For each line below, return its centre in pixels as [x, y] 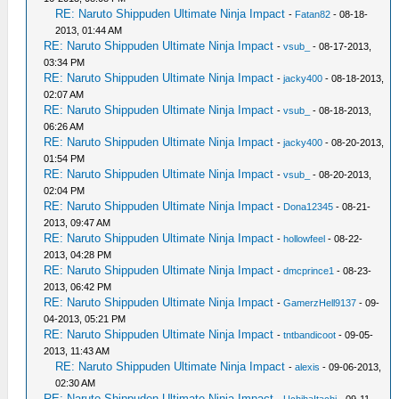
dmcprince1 [309, 270]
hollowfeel [305, 238]
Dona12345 [309, 206]
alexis [308, 366]
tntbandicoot [310, 334]
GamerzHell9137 [320, 302]
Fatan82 [313, 14]
